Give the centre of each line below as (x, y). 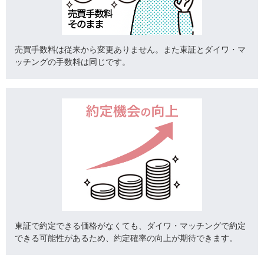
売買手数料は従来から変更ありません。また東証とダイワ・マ (130, 49)
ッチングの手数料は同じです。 (72, 62)
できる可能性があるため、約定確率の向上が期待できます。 (126, 238)
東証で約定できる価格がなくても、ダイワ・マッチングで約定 (130, 225)
